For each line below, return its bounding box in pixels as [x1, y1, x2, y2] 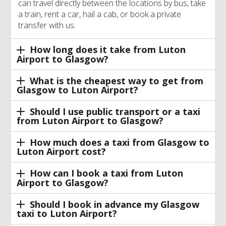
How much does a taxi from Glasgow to [29, 136, 209, 149]
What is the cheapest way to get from [29, 74, 203, 87]
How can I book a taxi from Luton [29, 167, 183, 180]
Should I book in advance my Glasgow [29, 198, 199, 210]
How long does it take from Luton [29, 43, 186, 56]
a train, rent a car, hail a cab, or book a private [18, 9, 181, 20]
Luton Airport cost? [17, 145, 106, 158]
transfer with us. [18, 20, 76, 31]
